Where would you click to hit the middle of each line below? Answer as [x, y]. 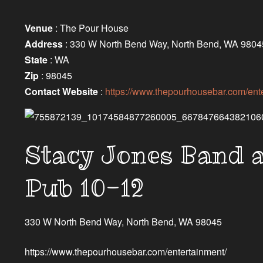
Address [43, 44]
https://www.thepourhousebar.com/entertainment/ [125, 252]
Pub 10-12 [84, 188]
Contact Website [61, 92]
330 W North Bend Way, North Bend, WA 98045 [123, 222]
